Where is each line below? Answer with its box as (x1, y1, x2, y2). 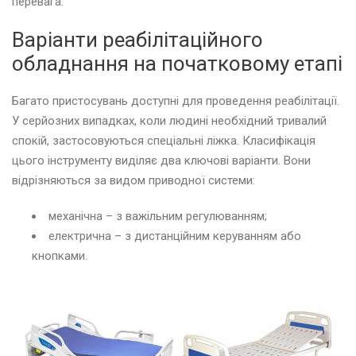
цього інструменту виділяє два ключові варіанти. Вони (12, 153, 311, 168)
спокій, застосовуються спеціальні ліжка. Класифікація (12, 133, 315, 149)
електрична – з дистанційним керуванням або (48, 229, 301, 244)
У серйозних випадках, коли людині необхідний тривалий (12, 114, 327, 129)
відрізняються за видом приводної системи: (12, 173, 255, 188)
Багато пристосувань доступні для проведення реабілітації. (12, 94, 339, 109)
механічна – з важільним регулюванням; (48, 209, 267, 224)
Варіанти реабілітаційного (12, 28, 263, 52)
